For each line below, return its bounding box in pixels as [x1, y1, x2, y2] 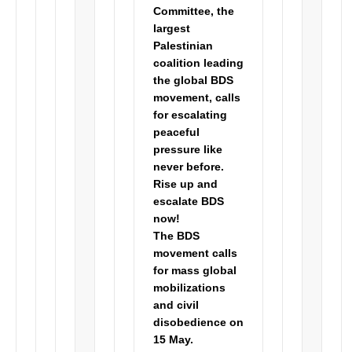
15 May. [153, 333, 194, 346]
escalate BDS [153, 195, 225, 207]
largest [153, 22, 191, 35]
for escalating [153, 108, 228, 121]
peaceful [153, 126, 200, 138]
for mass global [153, 264, 237, 277]
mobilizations [153, 281, 226, 294]
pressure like [153, 143, 223, 156]
